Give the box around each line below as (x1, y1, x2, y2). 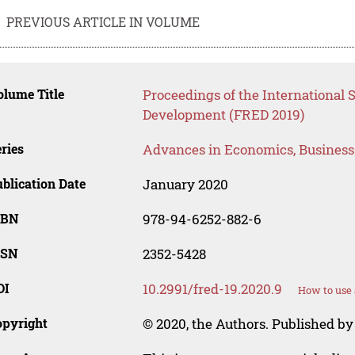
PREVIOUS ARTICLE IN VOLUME (6, 13, 200, 30)
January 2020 (142, 175, 228, 194)
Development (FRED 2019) (142, 105, 304, 124)
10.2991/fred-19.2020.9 (142, 280, 282, 299)
